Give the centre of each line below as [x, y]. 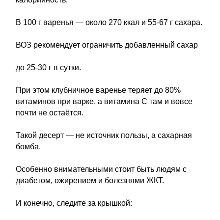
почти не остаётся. [50, 113]
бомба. [28, 147]
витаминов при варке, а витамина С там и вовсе [104, 101]
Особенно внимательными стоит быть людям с [101, 169]
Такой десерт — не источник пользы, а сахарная [104, 135]
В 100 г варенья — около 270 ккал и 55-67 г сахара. [109, 22]
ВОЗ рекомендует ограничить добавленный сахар [107, 45]
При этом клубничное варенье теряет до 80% [98, 90]
